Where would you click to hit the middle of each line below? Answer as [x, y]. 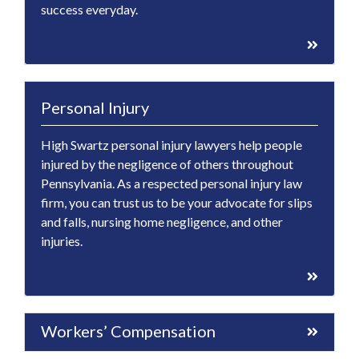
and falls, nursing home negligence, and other [162, 222]
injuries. [62, 241]
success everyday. [89, 10]
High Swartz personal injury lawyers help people [171, 145]
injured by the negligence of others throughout [167, 164]
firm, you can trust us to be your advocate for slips [177, 203]
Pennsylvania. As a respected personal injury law [171, 184]
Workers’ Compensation [128, 331]
